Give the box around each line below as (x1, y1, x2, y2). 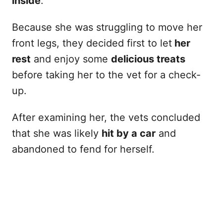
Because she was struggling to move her (12, 21, 202, 33)
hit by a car (102, 127, 156, 139)
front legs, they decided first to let (12, 37, 172, 49)
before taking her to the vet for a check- (12, 69, 201, 81)
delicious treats (111, 53, 185, 65)
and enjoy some (31, 53, 111, 65)
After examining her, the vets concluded (12, 111, 200, 123)
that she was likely (12, 127, 102, 139)
